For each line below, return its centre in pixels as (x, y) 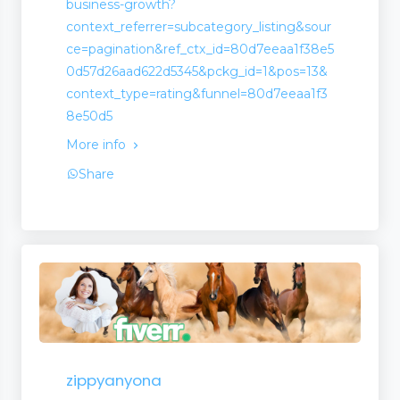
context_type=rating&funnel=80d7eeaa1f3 (197, 94)
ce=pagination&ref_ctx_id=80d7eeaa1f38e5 (200, 50)
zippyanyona (114, 381)
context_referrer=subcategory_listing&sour (199, 27)
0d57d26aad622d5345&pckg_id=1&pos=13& (197, 72)
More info (98, 145)
